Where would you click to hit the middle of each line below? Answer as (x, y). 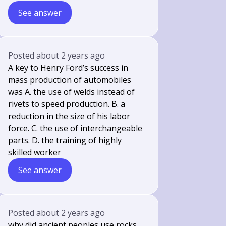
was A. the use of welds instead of (72, 92)
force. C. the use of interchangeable (75, 128)
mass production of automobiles (70, 80)
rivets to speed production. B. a (67, 104)
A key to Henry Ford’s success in (68, 68)
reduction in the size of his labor (69, 116)
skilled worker (35, 152)
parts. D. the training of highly (65, 140)
